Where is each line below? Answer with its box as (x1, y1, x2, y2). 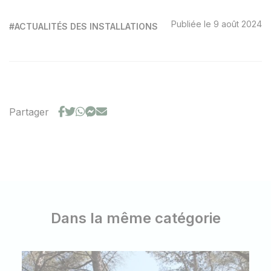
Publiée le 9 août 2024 (171, 19, 262, 29)
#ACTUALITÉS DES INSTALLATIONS (9, 21, 158, 31)
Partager (9, 106, 49, 118)
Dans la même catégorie (50, 209, 221, 227)
